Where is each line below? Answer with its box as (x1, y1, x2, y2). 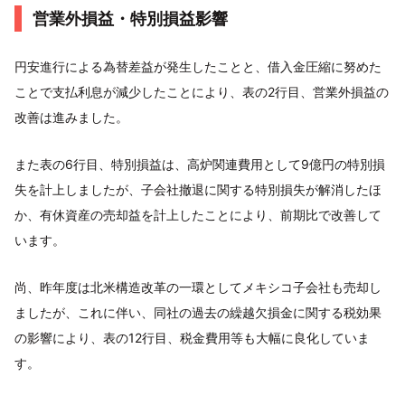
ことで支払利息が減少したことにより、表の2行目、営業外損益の (14, 84, 389, 99)
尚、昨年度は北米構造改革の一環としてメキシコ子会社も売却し (14, 279, 381, 295)
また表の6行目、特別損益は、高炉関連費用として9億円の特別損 (14, 156, 385, 172)
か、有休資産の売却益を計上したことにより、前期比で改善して (14, 207, 381, 222)
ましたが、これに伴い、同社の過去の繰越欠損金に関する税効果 (14, 305, 381, 320)
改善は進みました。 (14, 109, 128, 125)
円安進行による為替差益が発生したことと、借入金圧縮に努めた (14, 59, 381, 74)
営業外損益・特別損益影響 (33, 9, 228, 28)
